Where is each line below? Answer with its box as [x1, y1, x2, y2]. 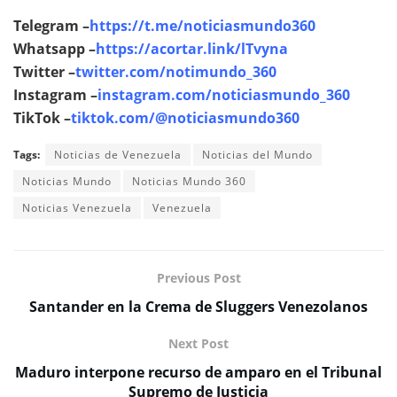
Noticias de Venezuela [54, 147, 182, 163]
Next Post [168, 335, 229, 353]
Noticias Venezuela [22, 200, 132, 216]
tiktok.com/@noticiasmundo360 [71, 108, 300, 128]
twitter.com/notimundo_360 [75, 62, 276, 82]
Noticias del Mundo [202, 147, 313, 163]
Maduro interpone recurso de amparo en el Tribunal [15, 362, 382, 383]
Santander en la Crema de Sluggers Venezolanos [29, 297, 368, 317]
